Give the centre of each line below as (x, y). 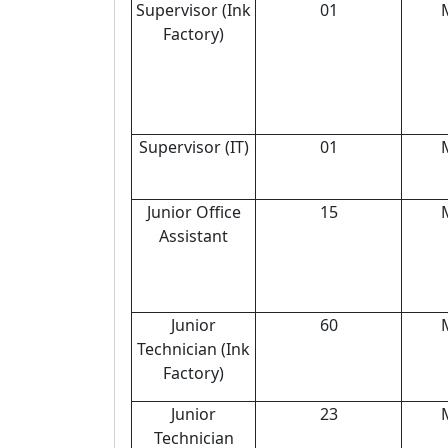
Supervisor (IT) (193, 147)
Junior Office (193, 212)
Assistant (193, 236)
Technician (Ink (193, 349)
